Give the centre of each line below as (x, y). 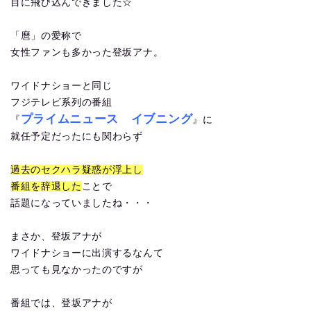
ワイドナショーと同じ (61, 86)
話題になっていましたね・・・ (82, 203)
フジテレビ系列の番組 (61, 102)
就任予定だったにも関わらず (77, 136)
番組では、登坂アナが (61, 303)
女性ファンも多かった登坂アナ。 (87, 52)
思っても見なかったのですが (77, 270)
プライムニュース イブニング (107, 119)
